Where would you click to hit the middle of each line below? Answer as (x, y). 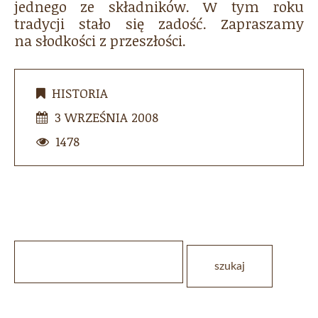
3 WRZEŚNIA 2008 (106, 117)
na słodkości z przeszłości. (100, 40)
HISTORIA (80, 93)
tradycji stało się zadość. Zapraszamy (159, 23)
